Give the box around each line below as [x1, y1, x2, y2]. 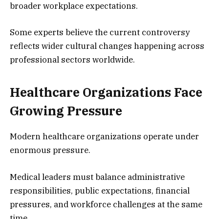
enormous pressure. [10, 145, 90, 156]
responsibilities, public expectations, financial [10, 185, 190, 196]
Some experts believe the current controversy [10, 26, 190, 38]
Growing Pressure [10, 103, 122, 119]
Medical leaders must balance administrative [10, 171, 185, 182]
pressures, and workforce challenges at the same [10, 198, 202, 210]
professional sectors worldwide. [10, 54, 135, 65]
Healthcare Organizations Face [10, 84, 202, 101]
